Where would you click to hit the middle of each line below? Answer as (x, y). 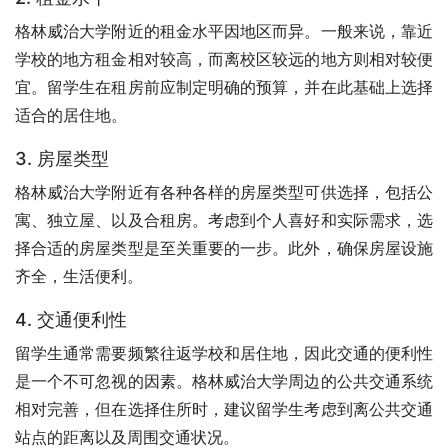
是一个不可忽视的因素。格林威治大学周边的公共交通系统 (224, 380)
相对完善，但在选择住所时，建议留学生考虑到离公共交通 (224, 408)
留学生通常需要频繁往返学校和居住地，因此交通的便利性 (224, 352)
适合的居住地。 (71, 114)
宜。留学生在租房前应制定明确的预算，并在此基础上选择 (224, 86)
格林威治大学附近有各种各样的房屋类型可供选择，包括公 (224, 191)
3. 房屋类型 (62, 158)
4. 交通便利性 (71, 319)
